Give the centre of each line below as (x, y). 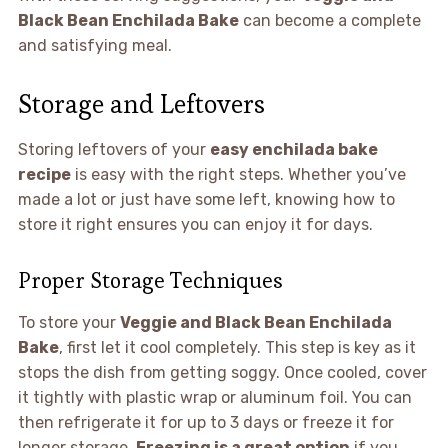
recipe (44, 174)
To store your (68, 322)
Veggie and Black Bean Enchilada (255, 322)
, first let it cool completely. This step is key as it (237, 347)
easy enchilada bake (293, 149)
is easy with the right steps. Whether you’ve (238, 174)
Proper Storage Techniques (150, 279)
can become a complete (329, 20)
